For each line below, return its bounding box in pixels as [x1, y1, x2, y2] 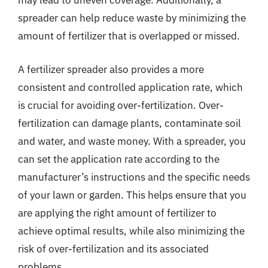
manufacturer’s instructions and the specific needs [18, 170, 250, 184]
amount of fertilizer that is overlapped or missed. [18, 29, 240, 42]
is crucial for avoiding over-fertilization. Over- [18, 98, 224, 112]
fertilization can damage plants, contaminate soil [18, 116, 241, 130]
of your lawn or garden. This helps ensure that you [18, 188, 246, 202]
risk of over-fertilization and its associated [18, 242, 209, 255]
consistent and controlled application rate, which [18, 80, 243, 94]
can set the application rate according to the [18, 152, 220, 166]
